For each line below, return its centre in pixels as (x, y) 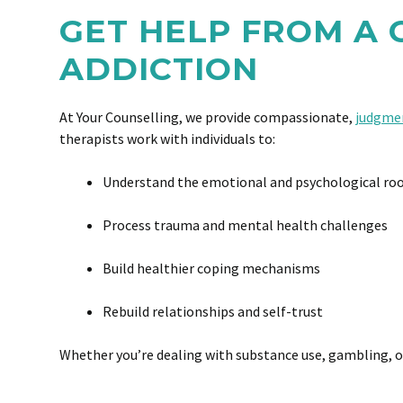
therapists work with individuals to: (167, 139)
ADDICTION (159, 69)
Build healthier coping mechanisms (211, 268)
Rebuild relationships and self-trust (213, 311)
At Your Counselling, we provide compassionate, (207, 117)
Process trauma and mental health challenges (245, 225)
